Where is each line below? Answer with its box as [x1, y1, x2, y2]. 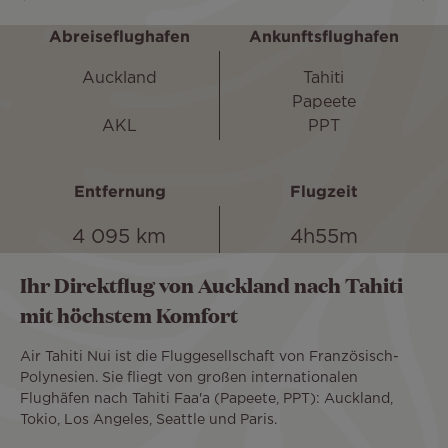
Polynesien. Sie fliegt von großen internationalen [20, 371, 358, 384]
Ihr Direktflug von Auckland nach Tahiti [20, 271, 403, 300]
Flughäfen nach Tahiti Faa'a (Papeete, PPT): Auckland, [20, 392, 393, 405]
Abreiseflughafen [49, 30, 191, 46]
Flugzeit [289, 185, 358, 201]
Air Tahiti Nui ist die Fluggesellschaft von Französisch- [20, 350, 399, 363]
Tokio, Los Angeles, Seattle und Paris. [20, 413, 277, 426]
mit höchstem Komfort [20, 301, 238, 330]
